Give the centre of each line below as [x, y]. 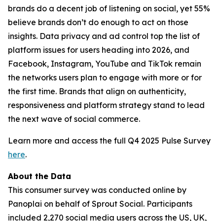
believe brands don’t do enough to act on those [98, 22]
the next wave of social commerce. [74, 119]
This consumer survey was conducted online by [97, 190]
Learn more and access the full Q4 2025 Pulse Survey [109, 141]
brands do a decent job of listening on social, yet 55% [109, 8]
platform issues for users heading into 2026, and [99, 50]
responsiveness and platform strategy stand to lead [106, 105]
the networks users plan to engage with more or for [105, 77]
